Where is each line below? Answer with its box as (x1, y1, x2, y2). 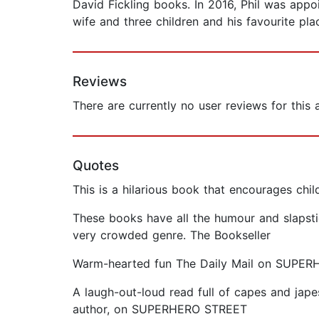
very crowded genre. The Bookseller (73, 228, 271, 243)
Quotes (73, 157, 119, 174)
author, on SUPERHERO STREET (73, 302, 247, 317)
